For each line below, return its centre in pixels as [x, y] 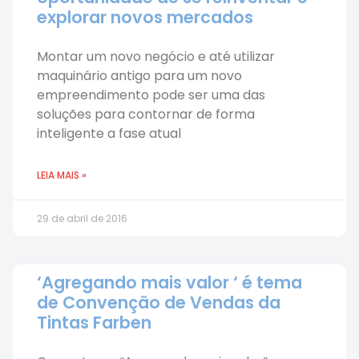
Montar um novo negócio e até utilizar [156, 56]
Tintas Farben [94, 323]
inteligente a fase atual [109, 133]
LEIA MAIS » [62, 175]
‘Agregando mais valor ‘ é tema [169, 282]
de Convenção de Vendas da [159, 303]
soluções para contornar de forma [146, 114]
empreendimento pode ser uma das [151, 95]
